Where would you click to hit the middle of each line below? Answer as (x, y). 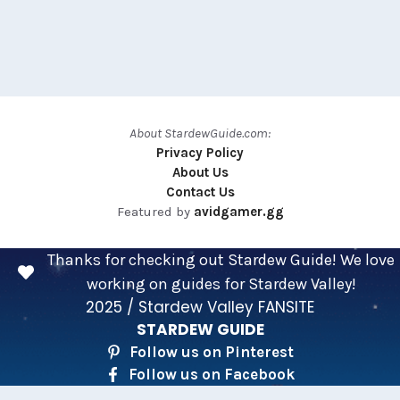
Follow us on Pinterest (211, 352)
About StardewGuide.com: (200, 133)
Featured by (155, 212)
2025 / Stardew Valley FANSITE (200, 307)
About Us (200, 172)
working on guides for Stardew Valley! (221, 284)
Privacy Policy (200, 153)
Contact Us (200, 192)
